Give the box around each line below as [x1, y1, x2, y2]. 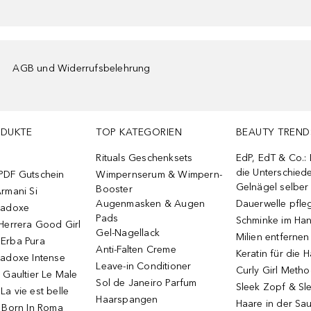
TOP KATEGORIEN [96, 126, 183, 138]
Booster [96, 183, 133, 195]
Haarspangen [96, 294, 158, 305]
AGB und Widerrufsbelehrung [12, 62, 151, 74]
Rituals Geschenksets [96, 152, 193, 164]
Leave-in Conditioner [96, 260, 192, 272]
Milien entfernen [235, 231, 310, 243]
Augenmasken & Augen [96, 198, 205, 210]
